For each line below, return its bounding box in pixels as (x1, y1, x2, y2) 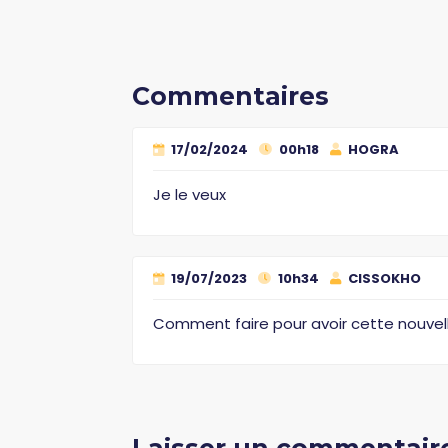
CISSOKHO (345, 268, 421, 288)
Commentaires (132, 80, 329, 111)
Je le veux (153, 183, 226, 205)
